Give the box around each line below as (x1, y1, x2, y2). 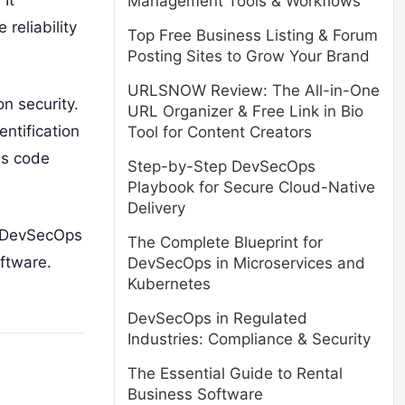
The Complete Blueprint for (127, 233, 323, 251)
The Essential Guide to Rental (127, 364, 343, 382)
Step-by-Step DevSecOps (127, 157, 316, 175)
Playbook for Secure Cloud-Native (127, 178, 375, 196)
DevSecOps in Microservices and (127, 254, 365, 272)
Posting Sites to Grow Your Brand (127, 47, 370, 65)
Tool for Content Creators (127, 123, 312, 141)
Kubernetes (127, 275, 211, 293)
